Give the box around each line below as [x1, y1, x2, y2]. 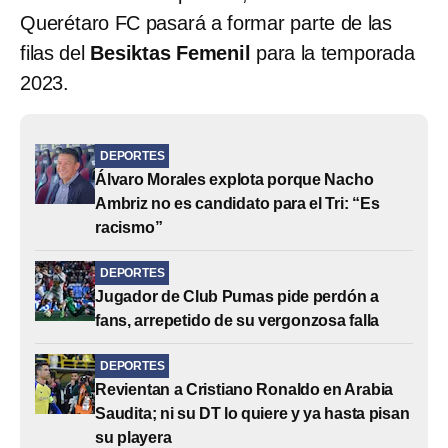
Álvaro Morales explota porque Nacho [95, 170, 374, 188]
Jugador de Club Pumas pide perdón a [95, 287, 379, 305]
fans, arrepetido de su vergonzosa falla [95, 311, 380, 329]
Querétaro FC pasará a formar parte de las [20, 11, 392, 34]
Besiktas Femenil [90, 41, 251, 64]
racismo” [95, 218, 163, 236]
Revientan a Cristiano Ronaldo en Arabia [95, 380, 394, 398]
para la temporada [250, 41, 415, 64]
